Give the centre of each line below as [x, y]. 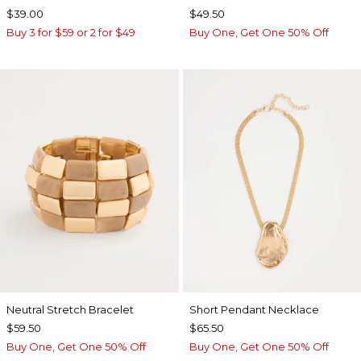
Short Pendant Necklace [254, 309]
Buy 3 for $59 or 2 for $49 [71, 32]
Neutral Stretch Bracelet [70, 309]
